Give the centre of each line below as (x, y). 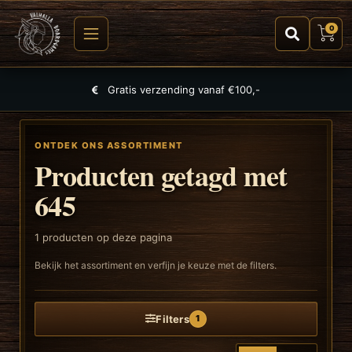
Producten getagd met (161, 175)
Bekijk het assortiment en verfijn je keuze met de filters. (156, 265)
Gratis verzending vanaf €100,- (182, 90)
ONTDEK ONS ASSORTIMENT (109, 145)
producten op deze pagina (106, 237)
